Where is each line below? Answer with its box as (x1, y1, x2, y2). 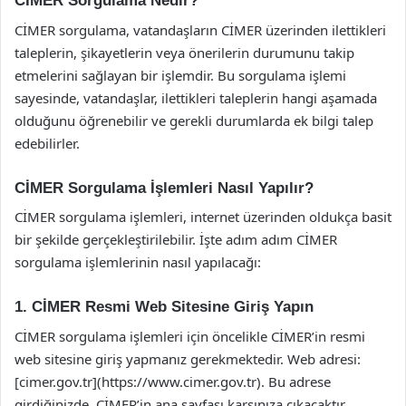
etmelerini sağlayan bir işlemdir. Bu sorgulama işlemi (14, 65, 346, 84)
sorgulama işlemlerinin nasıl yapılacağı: (14, 253, 261, 271)
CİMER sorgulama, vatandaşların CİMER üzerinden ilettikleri (14, 20, 386, 39)
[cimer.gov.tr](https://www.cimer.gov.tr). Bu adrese (14, 372, 331, 391)
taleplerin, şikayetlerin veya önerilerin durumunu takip (14, 43, 354, 62)
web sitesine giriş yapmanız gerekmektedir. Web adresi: (14, 349, 361, 368)
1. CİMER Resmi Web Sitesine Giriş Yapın (14, 298, 314, 315)
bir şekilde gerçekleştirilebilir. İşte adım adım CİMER (14, 230, 337, 248)
